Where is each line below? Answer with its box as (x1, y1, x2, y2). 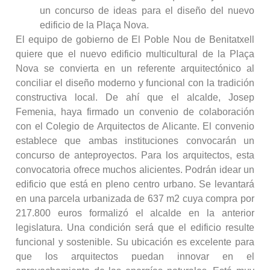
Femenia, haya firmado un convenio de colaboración (16, 107, 254, 118)
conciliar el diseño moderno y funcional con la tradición (16, 78, 254, 89)
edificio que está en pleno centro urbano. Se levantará (16, 179, 254, 190)
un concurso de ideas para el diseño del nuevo (40, 5, 254, 16)
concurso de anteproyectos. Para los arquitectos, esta (16, 150, 254, 161)
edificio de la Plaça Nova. (40, 20, 149, 31)
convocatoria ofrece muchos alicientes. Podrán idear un (16, 165, 254, 175)
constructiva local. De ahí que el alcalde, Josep (16, 92, 254, 103)
